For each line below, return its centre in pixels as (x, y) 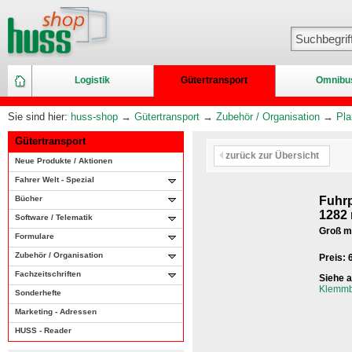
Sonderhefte (38, 293)
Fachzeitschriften (48, 274)
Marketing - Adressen (56, 312)
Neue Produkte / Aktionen (64, 161)
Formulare (35, 236)
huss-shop (94, 117)
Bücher (29, 198)
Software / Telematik (54, 217)
